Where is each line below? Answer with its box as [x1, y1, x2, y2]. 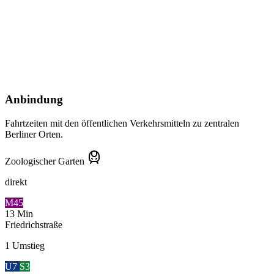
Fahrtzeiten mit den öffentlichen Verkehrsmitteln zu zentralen [5, 117, 239, 128]
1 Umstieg [5, 240, 45, 251]
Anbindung [5, 93, 63, 106]
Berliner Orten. [5, 128, 63, 139]
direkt [5, 176, 27, 187]
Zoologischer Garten [5, 155, 84, 166]
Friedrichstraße [5, 219, 62, 230]
